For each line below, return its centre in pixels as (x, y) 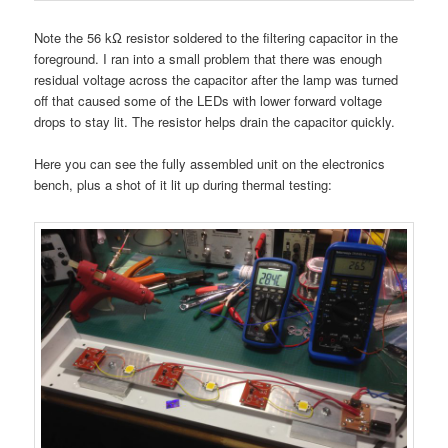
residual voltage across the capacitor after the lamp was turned (216, 80)
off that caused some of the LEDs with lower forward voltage (208, 101)
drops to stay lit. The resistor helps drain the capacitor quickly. (215, 122)
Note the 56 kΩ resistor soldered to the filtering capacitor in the (216, 38)
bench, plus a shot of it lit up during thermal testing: (183, 185)
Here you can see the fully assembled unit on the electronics (210, 164)
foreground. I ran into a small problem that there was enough (208, 59)
